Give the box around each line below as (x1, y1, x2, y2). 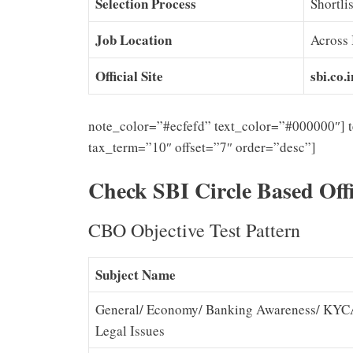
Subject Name (95, 265, 176, 285)
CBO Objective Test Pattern (88, 217, 300, 243)
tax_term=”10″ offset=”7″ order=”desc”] (88, 137, 316, 156)
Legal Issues (95, 321, 165, 340)
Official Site (95, 66, 163, 87)
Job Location (95, 30, 172, 50)
